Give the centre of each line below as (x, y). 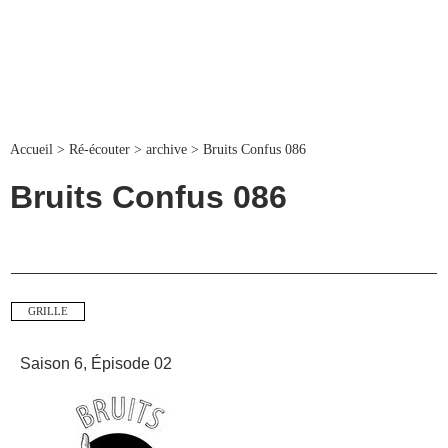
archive (166, 150)
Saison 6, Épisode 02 (96, 363)
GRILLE (47, 312)
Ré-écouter (99, 150)
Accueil (31, 150)
